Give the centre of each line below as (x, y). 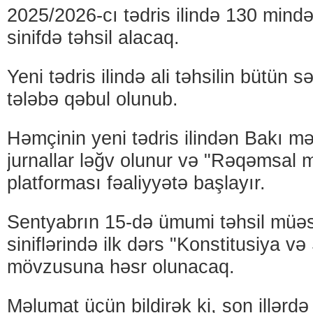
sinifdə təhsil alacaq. (93, 38)
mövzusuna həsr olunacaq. (121, 267)
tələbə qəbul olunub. (93, 99)
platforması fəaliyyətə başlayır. (136, 183)
